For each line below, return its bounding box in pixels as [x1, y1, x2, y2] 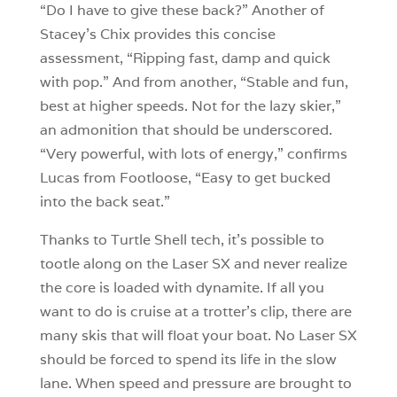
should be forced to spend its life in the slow [39, 349, 337, 369]
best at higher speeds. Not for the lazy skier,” [39, 96, 341, 115]
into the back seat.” [39, 191, 170, 211]
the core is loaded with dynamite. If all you [39, 277, 324, 297]
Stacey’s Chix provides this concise [39, 24, 276, 43]
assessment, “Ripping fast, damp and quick [39, 48, 331, 67]
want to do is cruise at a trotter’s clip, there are [39, 301, 352, 321]
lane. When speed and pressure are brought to [39, 373, 352, 393]
